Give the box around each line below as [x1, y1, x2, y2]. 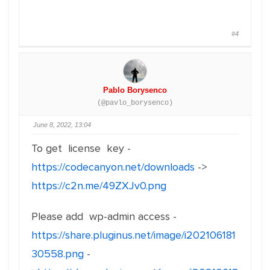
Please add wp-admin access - [31, 210, 177, 223]
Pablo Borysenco [103, 86, 167, 95]
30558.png [31, 247, 84, 260]
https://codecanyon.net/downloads [31, 160, 195, 174]
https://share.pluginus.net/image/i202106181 [31, 228, 236, 242]
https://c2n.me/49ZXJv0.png [31, 179, 166, 192]
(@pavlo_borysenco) [97, 99, 173, 107]
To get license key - [31, 142, 131, 155]
